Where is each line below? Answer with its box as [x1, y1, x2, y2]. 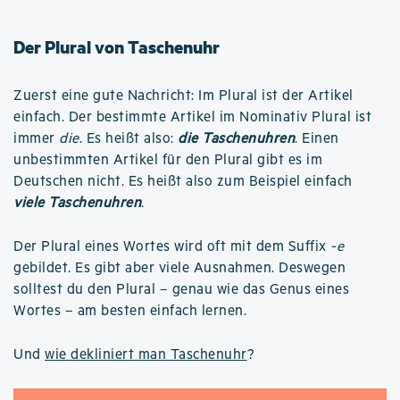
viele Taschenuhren [13, 194, 141, 212]
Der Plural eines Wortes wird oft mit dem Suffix [13, 237, 330, 255]
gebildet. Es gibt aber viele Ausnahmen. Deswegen [13, 259, 346, 277]
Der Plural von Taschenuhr [13, 34, 220, 59]
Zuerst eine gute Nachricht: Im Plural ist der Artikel [13, 87, 354, 104]
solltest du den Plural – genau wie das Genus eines [13, 280, 349, 298]
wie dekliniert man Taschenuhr [45, 346, 247, 363]
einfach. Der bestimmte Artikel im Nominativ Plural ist [13, 108, 371, 126]
